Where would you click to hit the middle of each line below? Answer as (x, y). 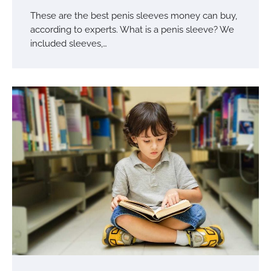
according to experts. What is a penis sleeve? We (132, 30)
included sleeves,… (69, 44)
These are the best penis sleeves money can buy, (134, 16)
